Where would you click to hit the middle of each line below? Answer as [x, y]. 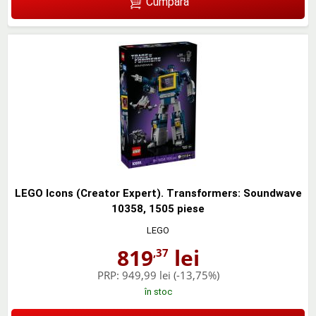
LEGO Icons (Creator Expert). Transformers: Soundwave [158, 193]
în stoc [158, 291]
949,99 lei [146, 275]
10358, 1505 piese [158, 208]
